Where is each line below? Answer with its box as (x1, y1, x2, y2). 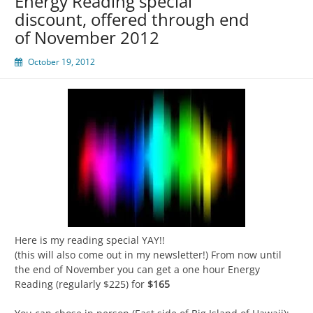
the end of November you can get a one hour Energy (15, 262, 260, 276)
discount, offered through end (15, 7, 249, 31)
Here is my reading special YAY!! (15, 233, 165, 247)
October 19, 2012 (28, 55, 95, 68)
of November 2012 (15, 25, 159, 49)
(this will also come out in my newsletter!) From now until (15, 247, 282, 261)
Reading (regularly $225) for (15, 277, 147, 291)
